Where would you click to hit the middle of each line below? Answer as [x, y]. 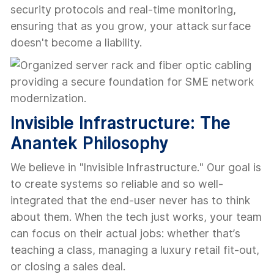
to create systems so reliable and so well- [117, 184]
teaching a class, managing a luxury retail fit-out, [135, 250]
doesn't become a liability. [76, 43]
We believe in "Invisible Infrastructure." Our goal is [136, 167]
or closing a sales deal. [68, 266]
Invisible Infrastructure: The [120, 123]
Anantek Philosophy [89, 143]
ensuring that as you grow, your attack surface [131, 26]
